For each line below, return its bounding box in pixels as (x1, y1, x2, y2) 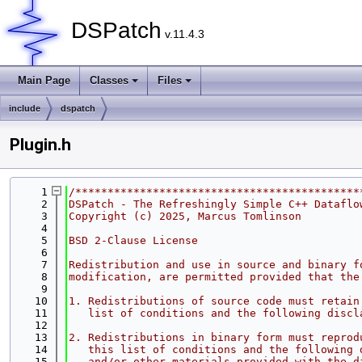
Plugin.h (10, 135, 71, 154)
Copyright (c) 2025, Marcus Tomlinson (69, 210, 301, 222)
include (9, 103, 40, 113)
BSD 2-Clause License (69, 234, 198, 246)
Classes (90, 74, 128, 86)
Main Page (18, 74, 70, 86)
